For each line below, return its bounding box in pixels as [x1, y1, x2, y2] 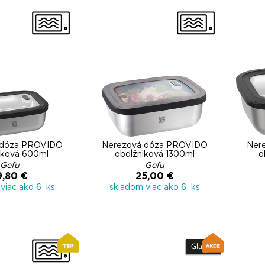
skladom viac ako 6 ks [109, 183, 200, 192]
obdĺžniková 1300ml [115, 150, 195, 159]
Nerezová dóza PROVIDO [102, 141, 208, 150]
